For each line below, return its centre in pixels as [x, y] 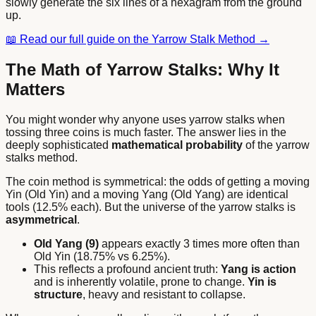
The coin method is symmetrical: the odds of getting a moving [158, 181]
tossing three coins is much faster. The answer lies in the [146, 132]
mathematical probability [177, 145]
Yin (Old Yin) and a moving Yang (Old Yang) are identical [147, 194]
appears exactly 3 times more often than [199, 243]
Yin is [262, 281]
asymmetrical [41, 219]
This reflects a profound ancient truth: [127, 269]
